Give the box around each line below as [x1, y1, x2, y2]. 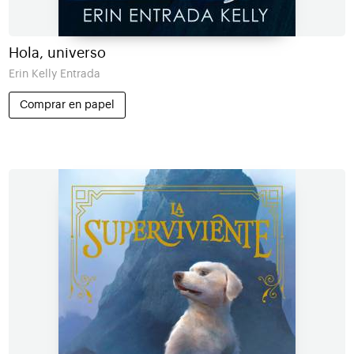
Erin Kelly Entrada [8, 67, 100, 80]
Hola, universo [8, 45, 106, 60]
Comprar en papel [19, 99, 115, 110]
